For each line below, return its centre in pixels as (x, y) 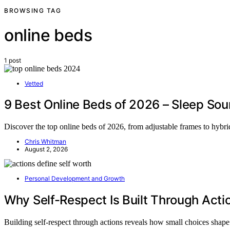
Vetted (34, 83)
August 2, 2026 (46, 149)
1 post (13, 60)
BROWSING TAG (33, 10)
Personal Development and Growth (75, 179)
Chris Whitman (45, 142)
